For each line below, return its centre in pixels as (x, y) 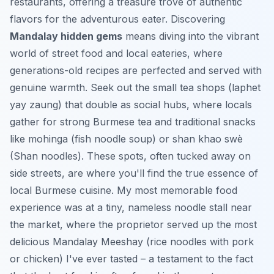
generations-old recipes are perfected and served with (136, 70)
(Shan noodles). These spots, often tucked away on (130, 156)
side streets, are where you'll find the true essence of (134, 173)
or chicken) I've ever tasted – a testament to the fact (131, 258)
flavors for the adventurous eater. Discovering (117, 19)
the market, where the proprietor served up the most (133, 224)
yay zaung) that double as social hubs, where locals (131, 104)
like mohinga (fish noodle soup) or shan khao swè (126, 139)
